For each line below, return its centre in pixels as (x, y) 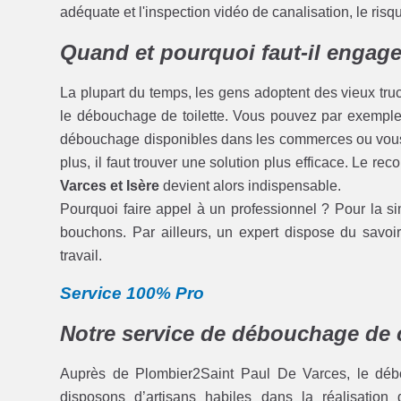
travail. (81, 255)
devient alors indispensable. (251, 185)
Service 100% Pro (132, 293)
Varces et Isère (110, 185)
